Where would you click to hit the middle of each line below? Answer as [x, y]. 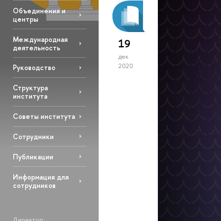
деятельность [36, 47]
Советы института [44, 116]
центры [25, 19]
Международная [40, 39]
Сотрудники [33, 136]
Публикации [33, 156]
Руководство [34, 68]
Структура [30, 88]
